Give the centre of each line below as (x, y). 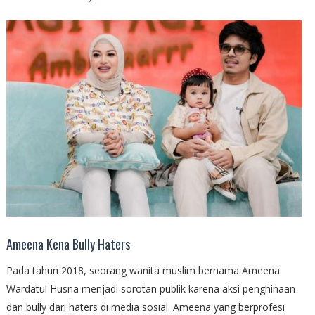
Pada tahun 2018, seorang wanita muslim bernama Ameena (143, 271)
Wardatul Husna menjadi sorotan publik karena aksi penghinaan (150, 289)
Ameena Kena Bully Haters (68, 244)
